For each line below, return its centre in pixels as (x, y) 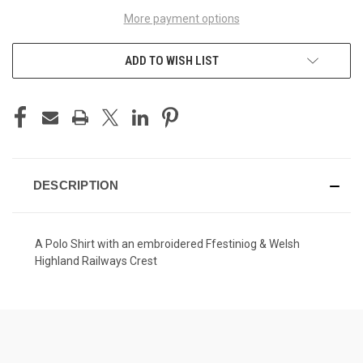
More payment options (181, 19)
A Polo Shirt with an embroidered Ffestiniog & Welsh (167, 244)
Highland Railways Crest (96, 261)
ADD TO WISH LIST (172, 61)
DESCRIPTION (76, 186)
